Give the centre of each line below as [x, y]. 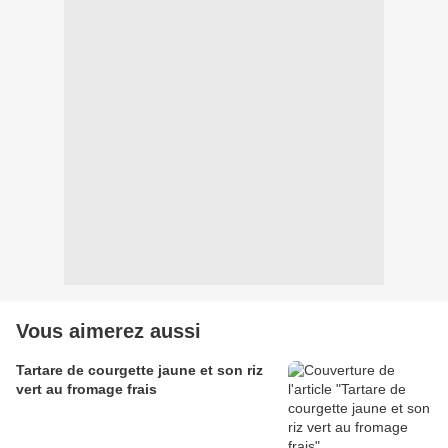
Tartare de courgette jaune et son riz [139, 370]
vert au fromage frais [86, 389]
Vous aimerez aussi [108, 331]
